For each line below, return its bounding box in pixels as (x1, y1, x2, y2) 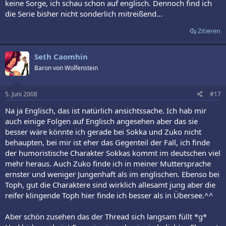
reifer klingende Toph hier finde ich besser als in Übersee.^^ (5, 190, 213, 200)
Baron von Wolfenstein (34, 64, 98, 73)
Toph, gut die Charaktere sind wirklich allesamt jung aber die (5, 179, 215, 190)
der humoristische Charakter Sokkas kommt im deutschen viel (5, 147, 220, 158)
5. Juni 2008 (5, 89, 37, 98)
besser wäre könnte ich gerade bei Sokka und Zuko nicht (5, 126, 201, 137)
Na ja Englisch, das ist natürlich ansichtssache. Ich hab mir (5, 105, 206, 116)
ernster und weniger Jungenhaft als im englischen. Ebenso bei (5, 168, 219, 179)
